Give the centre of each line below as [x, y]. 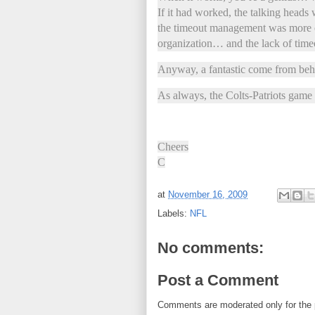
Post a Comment [218, 280]
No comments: [211, 248]
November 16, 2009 [208, 195]
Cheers [173, 147]
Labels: [174, 213]
